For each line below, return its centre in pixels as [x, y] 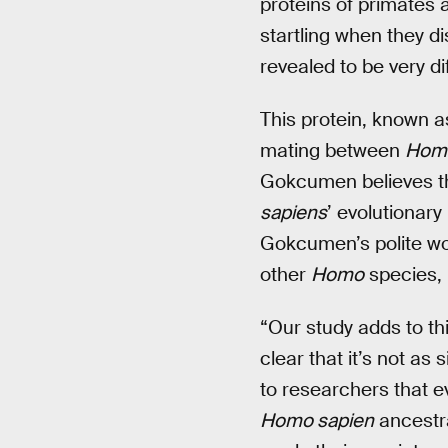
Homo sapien [316, 420]
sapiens [293, 212]
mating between [332, 150]
